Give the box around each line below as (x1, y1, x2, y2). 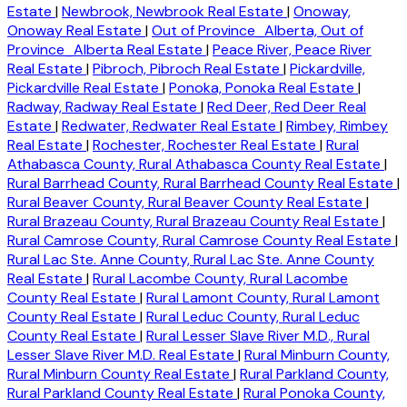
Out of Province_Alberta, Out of (152, 20, 363, 40)
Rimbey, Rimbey (286, 115, 388, 135)
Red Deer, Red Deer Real (207, 96, 366, 116)
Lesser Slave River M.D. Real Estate (7, 344, 238, 364)
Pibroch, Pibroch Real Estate (93, 58, 283, 78)
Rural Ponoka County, (243, 382, 385, 402)
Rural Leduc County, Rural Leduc (146, 306, 360, 326)
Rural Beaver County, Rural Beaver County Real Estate (7, 192, 366, 212)
